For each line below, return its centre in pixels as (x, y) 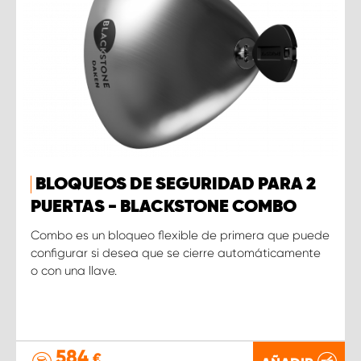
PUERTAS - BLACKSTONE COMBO (164, 207)
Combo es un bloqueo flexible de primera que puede (180, 235)
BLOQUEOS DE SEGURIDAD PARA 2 (176, 184)
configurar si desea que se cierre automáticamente (176, 253)
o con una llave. (74, 270)
